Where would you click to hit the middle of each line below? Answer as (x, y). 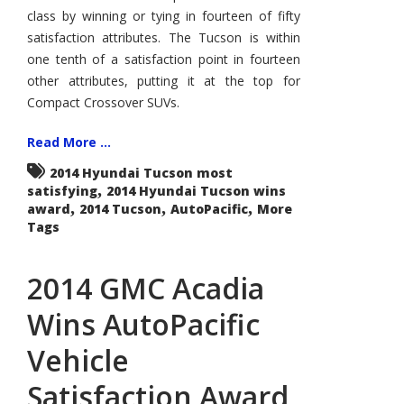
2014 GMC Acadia (146, 288)
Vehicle (78, 360)
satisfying (62, 191)
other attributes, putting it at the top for (164, 81)
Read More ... (69, 142)
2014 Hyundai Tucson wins (196, 191)
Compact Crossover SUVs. (103, 102)
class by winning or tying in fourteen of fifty (164, 16)
